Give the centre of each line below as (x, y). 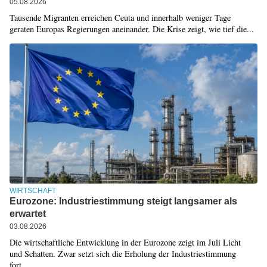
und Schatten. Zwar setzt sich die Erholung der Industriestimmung (122, 254)
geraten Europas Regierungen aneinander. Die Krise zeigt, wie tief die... (131, 29)
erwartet (27, 214)
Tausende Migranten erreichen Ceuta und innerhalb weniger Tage (120, 17)
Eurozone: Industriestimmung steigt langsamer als (123, 201)
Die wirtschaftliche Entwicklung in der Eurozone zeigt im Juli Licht (125, 243)
